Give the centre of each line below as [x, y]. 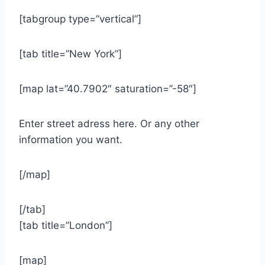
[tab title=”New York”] [70, 54]
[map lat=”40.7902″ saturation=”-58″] [108, 89]
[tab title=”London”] [66, 225]
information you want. [71, 140]
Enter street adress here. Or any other [109, 124]
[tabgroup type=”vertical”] [80, 19]
